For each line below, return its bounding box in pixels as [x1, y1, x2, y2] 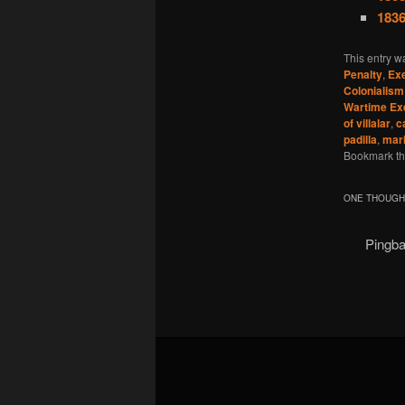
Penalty [343, 66, 382, 83]
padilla [343, 131, 377, 148]
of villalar [343, 115, 391, 132]
